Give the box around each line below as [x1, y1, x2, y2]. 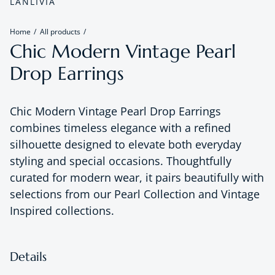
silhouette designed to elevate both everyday [10, 136, 241, 152]
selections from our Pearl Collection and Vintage [10, 186, 260, 201]
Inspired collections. [10, 203, 114, 218]
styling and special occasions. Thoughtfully [10, 153, 231, 168]
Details [10, 249, 47, 265]
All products [40, 26, 80, 37]
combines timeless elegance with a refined [10, 120, 231, 135]
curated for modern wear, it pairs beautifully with [10, 169, 264, 185]
